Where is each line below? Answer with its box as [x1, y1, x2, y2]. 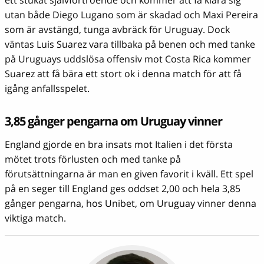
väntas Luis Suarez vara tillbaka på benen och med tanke [5, 37, 255, 51]
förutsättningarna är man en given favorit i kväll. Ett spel [5, 167, 253, 180]
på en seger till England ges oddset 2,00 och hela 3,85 [5, 181, 240, 195]
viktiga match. [5, 211, 66, 225]
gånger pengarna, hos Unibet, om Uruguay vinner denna [5, 196, 256, 210]
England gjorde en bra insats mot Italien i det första [5, 137, 233, 151]
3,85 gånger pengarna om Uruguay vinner [5, 113, 222, 129]
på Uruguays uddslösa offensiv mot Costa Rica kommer [5, 52, 251, 65]
